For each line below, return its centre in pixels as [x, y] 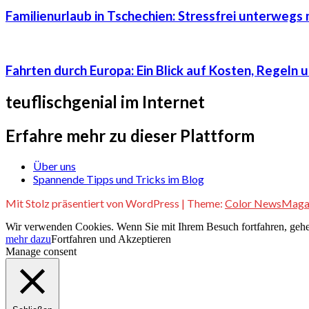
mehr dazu [28, 239]
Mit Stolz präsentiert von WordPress [93, 203]
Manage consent [41, 251]
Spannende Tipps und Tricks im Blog [119, 179]
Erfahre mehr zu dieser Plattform [130, 135]
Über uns [54, 166]
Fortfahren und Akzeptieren [111, 239]
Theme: [206, 203]
